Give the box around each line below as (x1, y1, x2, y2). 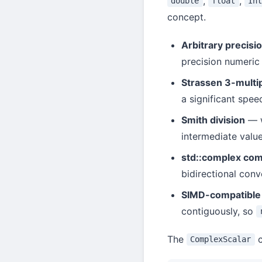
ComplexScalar (190, 235, 251, 244)
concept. (167, 11, 206, 23)
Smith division (181, 113, 245, 126)
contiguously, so (181, 205, 256, 217)
